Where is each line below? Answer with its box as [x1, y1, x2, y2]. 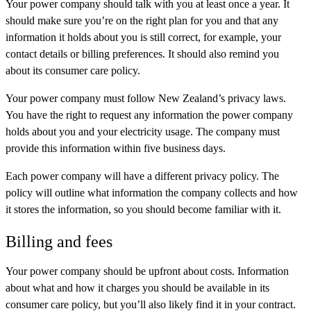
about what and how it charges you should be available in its [6, 281, 269, 294]
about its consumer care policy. [6, 64, 140, 76]
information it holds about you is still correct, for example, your [6, 31, 281, 43]
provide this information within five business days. [6, 142, 226, 154]
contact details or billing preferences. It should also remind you [6, 47, 279, 60]
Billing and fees [6, 232, 112, 251]
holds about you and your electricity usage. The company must [6, 125, 280, 137]
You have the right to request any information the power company [6, 108, 293, 121]
